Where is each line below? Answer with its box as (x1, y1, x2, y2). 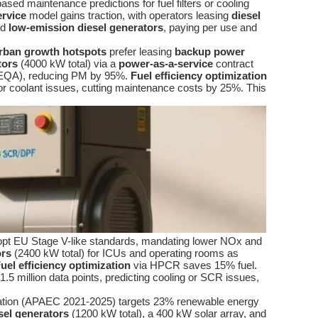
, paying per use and (163, 21, 257, 34)
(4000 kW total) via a (18, 57, 119, 70)
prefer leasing (106, 45, 175, 58)
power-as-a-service (119, 57, 213, 70)
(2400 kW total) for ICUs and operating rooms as (11, 247, 238, 260)
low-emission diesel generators (9, 21, 163, 34)
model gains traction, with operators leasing (26, 9, 231, 22)
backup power (175, 45, 245, 58)
